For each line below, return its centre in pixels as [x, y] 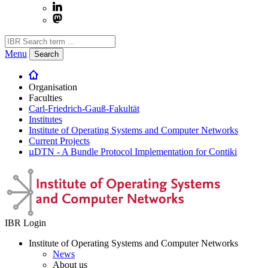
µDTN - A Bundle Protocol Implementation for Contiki [133, 151]
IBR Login [25, 223]
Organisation [53, 87]
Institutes [45, 119]
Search [46, 54]
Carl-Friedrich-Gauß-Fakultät [84, 108]
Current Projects [59, 141]
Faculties [45, 98]
